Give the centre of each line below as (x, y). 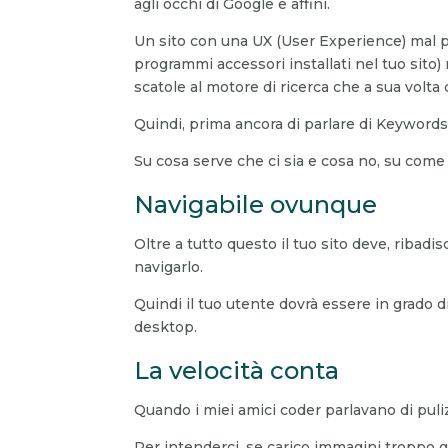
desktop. (166, 327)
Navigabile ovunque (256, 205)
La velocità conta (237, 371)
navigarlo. (169, 267)
